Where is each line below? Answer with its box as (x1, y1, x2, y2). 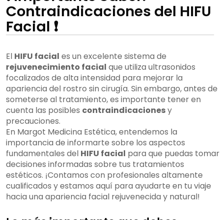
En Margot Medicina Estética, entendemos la (6, 126, 177, 138)
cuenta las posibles (6, 105, 82, 116)
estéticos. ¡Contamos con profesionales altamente (6, 169, 203, 181)
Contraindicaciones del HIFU (6, 1, 211, 22)
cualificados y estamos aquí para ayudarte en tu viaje (6, 180, 211, 192)
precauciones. (6, 115, 60, 127)
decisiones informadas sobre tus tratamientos (6, 159, 184, 170)
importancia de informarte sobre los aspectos (6, 137, 185, 149)
